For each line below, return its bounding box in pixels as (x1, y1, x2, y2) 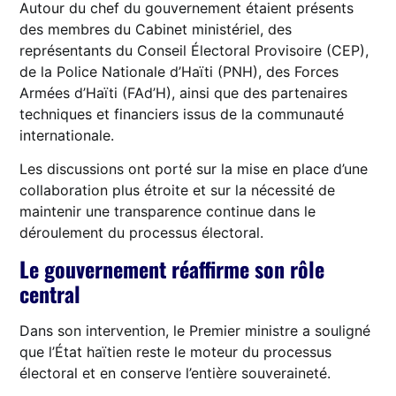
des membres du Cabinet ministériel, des (19, 19, 293, 38)
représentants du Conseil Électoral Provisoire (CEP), (19, 41, 369, 59)
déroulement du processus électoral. (19, 224, 264, 242)
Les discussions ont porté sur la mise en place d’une (19, 160, 369, 179)
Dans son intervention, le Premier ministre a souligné (19, 321, 371, 339)
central (19, 277, 81, 309)
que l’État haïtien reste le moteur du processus (19, 342, 332, 361)
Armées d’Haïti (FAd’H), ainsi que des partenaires (19, 83, 348, 102)
